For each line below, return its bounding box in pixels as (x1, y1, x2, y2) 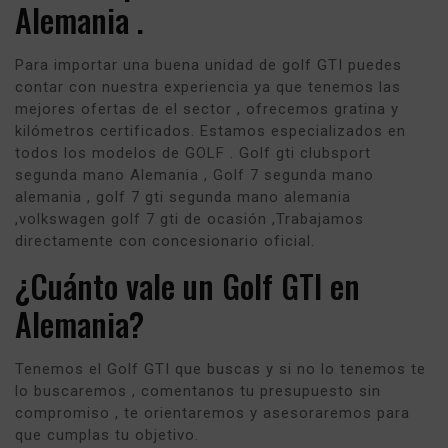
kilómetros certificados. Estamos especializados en (15, 121, 406, 140)
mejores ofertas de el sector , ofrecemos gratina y (15, 99, 399, 118)
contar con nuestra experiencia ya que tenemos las (15, 77, 401, 96)
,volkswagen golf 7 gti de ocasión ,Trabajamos (15, 209, 364, 228)
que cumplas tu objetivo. (15, 425, 199, 444)
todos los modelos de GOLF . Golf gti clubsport (15, 143, 371, 162)
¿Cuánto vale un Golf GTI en (15, 261, 360, 309)
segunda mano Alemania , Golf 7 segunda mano (15, 165, 374, 184)
